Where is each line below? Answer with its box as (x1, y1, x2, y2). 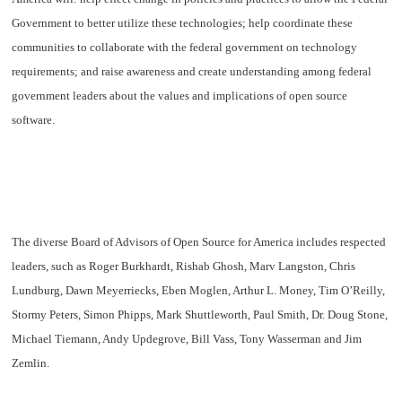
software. (12, 113, 56, 127)
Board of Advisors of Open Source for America (71, 234, 294, 249)
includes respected (293, 234, 387, 249)
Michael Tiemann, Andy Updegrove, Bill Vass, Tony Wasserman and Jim (12, 331, 363, 345)
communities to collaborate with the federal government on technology (12, 40, 358, 55)
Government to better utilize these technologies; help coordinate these (12, 16, 354, 31)
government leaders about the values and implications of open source (12, 89, 348, 103)
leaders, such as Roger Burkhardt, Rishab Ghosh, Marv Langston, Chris (12, 258, 356, 273)
